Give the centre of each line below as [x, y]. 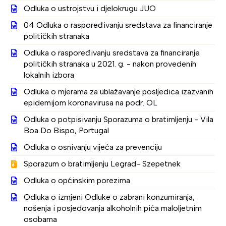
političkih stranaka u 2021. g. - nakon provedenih [110, 64]
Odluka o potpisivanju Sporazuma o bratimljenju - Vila [119, 119]
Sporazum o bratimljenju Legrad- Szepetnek [102, 164]
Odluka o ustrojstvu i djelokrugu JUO [90, 8]
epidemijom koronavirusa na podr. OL [91, 103]
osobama [41, 219]
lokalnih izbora [49, 75]
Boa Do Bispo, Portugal [67, 130]
